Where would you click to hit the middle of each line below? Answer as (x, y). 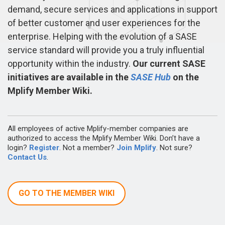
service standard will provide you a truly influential (106, 50)
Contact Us (27, 157)
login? (18, 147)
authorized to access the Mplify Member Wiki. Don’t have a (104, 138)
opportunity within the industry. (69, 63)
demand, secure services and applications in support (113, 9)
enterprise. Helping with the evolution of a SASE (102, 36)
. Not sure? (174, 147)
